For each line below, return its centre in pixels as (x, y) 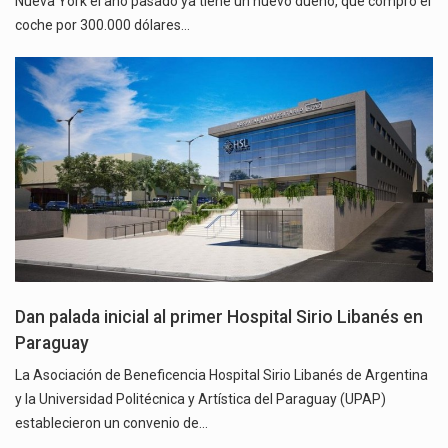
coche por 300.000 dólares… (102, 24)
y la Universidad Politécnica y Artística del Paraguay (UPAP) (200, 399)
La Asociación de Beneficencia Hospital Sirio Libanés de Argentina (221, 375)
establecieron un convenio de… (111, 423)
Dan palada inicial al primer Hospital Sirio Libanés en (219, 317)
